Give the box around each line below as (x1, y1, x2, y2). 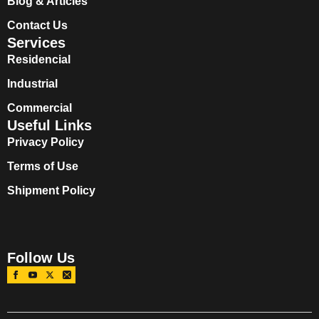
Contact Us (7, 19, 68, 31)
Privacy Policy (7, 135, 84, 148)
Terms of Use (7, 159, 78, 172)
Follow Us (7, 249, 75, 266)
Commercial (7, 101, 72, 114)
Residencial (7, 53, 70, 66)
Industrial (7, 77, 58, 90)
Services (7, 34, 66, 51)
